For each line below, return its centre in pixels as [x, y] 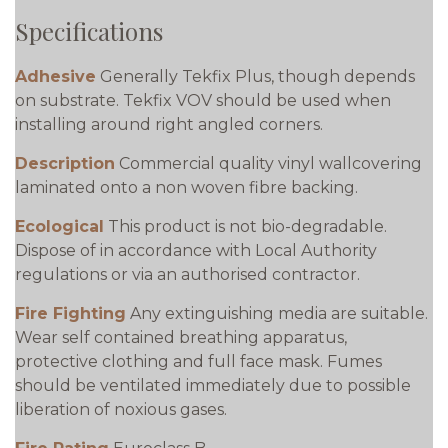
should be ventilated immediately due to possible [213, 385]
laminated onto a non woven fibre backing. [186, 187]
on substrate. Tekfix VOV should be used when [203, 100]
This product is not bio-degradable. [247, 226]
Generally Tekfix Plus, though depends [257, 76]
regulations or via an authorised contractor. [187, 274]
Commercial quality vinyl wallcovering [270, 163]
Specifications [89, 31]
